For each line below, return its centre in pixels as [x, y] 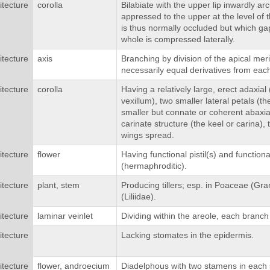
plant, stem [58, 185]
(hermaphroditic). [154, 166]
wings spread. [147, 135]
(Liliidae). [138, 197]
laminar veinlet [65, 216]
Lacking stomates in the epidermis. [187, 235]
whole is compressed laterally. [178, 39]
